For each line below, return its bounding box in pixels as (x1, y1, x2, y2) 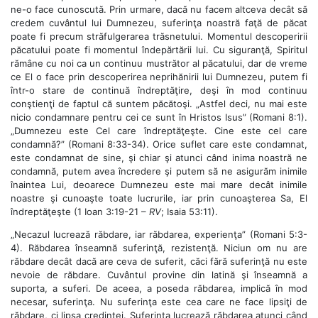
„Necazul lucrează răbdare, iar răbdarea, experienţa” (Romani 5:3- (11, 228, 307, 240)
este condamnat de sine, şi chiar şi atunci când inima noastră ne (11, 151, 307, 163)
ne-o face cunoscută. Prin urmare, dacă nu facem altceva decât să (11, 3, 307, 15)
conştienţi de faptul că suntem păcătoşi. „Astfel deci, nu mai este (11, 97, 307, 109)
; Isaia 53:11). (161, 205, 218, 217)
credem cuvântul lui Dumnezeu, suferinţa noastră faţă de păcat (11, 16, 307, 28)
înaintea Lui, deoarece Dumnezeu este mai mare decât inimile (11, 178, 307, 190)
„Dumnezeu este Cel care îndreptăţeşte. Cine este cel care (11, 124, 307, 136)
